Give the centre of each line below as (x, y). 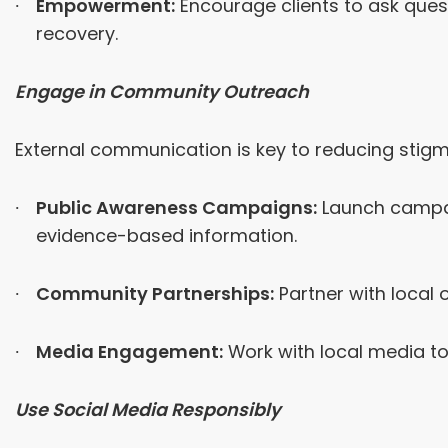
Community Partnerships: (154, 294)
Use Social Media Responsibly (148, 410)
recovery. (76, 34)
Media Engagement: (129, 352)
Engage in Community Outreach (162, 92)
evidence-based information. (166, 236)
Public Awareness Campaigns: (176, 208)
